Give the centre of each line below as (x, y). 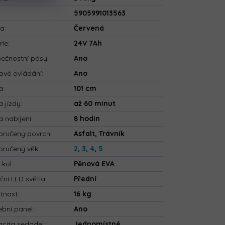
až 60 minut (95, 104)
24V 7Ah (88, 43)
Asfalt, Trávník (99, 134)
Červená (89, 28)
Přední (85, 179)
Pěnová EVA (94, 164)
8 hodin (87, 119)
